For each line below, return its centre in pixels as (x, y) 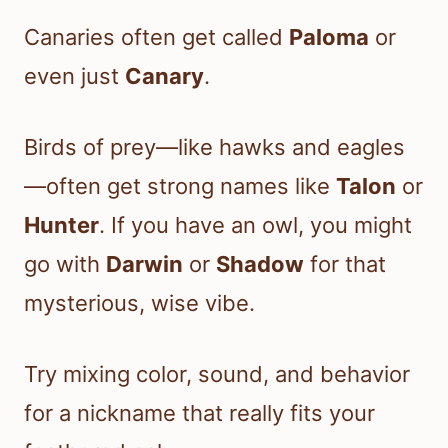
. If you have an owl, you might (255, 224)
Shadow (260, 263)
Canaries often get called (156, 36)
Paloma (329, 36)
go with (65, 263)
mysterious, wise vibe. (139, 302)
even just (74, 75)
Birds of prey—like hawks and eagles (214, 146)
